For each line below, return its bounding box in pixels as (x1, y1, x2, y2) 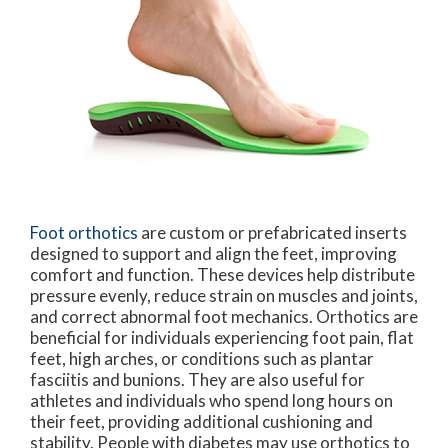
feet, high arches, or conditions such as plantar (30, 348, 374, 370)
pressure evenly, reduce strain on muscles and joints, (30, 285, 418, 307)
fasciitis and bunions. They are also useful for (30, 369, 365, 391)
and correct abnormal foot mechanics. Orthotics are (30, 306, 418, 328)
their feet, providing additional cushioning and (30, 411, 373, 433)
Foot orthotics (30, 222, 141, 244)
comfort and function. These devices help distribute (30, 264, 415, 286)
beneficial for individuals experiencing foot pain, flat (30, 327, 414, 349)
